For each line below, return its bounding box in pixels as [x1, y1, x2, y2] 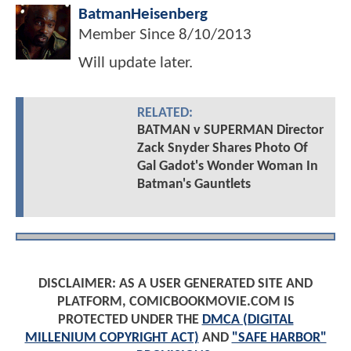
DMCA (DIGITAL [201, 312, 294, 327]
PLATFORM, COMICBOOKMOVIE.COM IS [56, 294, 295, 309]
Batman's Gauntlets [136, 177, 251, 192]
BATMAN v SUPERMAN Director [136, 123, 324, 138]
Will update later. [78, 55, 193, 71]
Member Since [78, 27, 179, 43]
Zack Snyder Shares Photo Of [136, 141, 308, 156]
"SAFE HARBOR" [231, 330, 327, 346]
